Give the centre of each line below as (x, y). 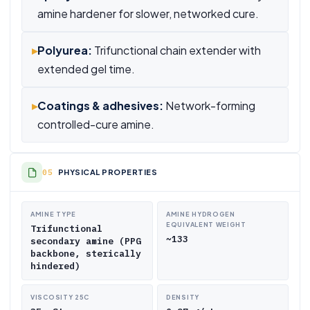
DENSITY (183, 297)
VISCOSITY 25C (60, 297)
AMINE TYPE (53, 214)
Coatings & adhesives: (100, 106)
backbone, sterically (86, 254)
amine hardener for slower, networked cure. (148, 13)
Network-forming (209, 106)
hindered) (55, 266)
